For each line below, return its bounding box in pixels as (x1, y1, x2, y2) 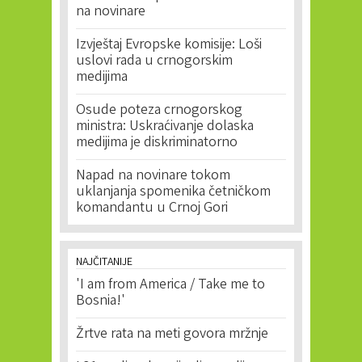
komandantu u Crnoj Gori (76, 198, 228, 219)
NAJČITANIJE (76, 255, 133, 271)
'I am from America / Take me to (76, 275, 265, 296)
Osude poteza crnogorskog (76, 100, 242, 121)
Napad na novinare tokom (76, 166, 230, 187)
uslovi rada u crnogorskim (76, 51, 233, 72)
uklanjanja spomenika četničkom (76, 182, 271, 203)
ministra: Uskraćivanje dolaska (76, 116, 254, 137)
